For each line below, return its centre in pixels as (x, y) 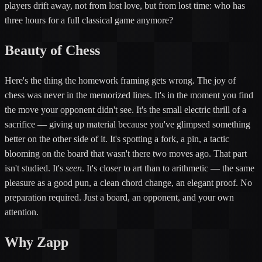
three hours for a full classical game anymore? (89, 20)
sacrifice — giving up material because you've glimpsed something (127, 124)
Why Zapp (37, 242)
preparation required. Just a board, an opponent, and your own (119, 197)
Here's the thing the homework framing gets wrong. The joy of (120, 80)
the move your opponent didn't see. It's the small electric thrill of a (125, 109)
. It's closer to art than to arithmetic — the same (168, 168)
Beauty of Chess (52, 51)
